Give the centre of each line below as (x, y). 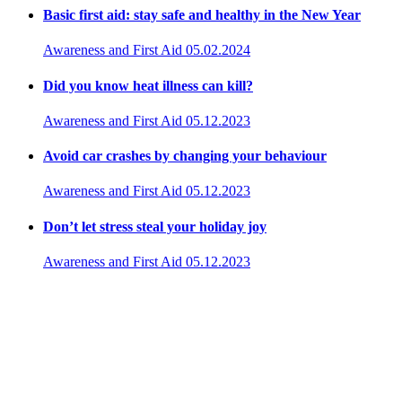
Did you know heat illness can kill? (148, 85)
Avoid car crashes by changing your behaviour (185, 156)
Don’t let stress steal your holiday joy (155, 226)
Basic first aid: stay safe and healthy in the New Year (202, 15)
